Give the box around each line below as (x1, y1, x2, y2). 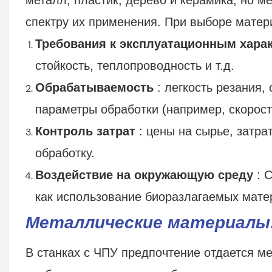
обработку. (35, 146, 95, 160)
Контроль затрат (35, 124, 135, 138)
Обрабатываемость (35, 80, 154, 94)
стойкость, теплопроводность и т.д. (35, 58, 234, 72)
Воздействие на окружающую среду (35, 168, 253, 182)
